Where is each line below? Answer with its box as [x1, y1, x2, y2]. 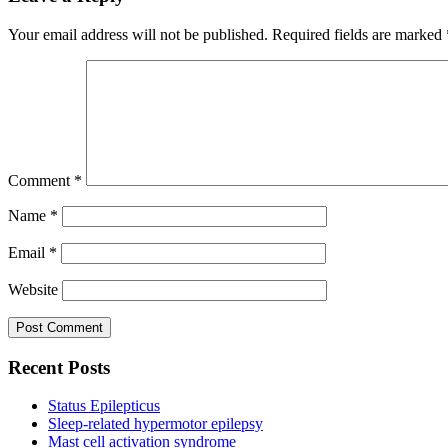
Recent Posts [8, 356, 110, 378]
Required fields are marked [272, 25, 446, 43]
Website [8, 280, 58, 298]
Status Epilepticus [48, 397, 160, 415]
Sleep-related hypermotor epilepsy [48, 415, 263, 433]
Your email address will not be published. [8, 25, 268, 43]
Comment [8, 171, 74, 189]
